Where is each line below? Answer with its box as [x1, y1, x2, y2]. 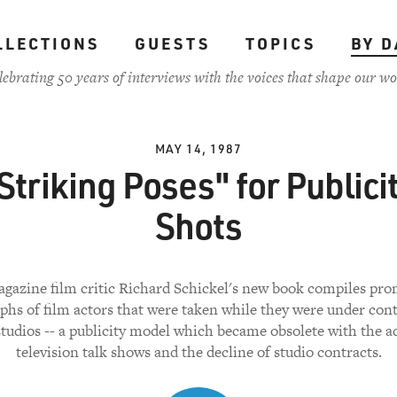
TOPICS [245, 33, 315, 54]
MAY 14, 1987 [155, 140, 242, 157]
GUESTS [134, 33, 210, 54]
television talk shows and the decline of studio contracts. [15, 341, 382, 362]
